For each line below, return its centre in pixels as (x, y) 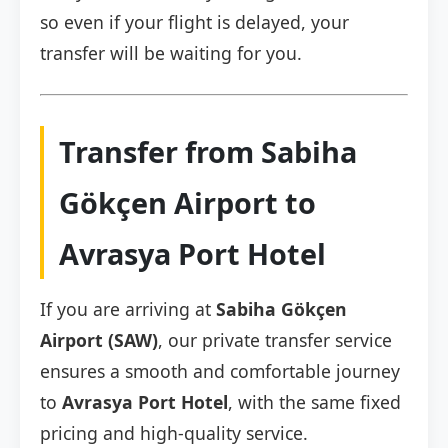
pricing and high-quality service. (174, 433)
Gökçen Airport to (187, 203)
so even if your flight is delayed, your (194, 22)
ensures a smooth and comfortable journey (220, 371)
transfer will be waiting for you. (171, 53)
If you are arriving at (128, 309)
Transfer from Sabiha (208, 152)
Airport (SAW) (99, 340)
